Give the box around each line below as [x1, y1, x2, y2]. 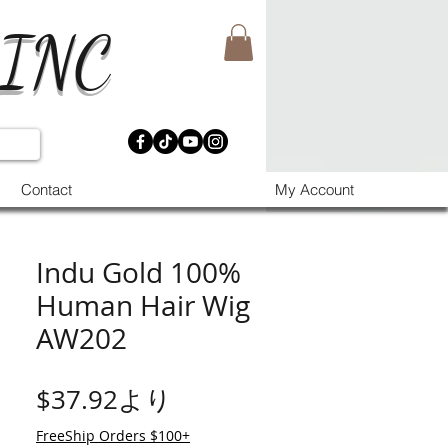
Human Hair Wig [36, 287, 250, 324]
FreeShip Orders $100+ [36, 426, 190, 445]
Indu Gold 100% [36, 254, 241, 291]
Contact [20, 180, 72, 200]
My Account [275, 180, 354, 200]
